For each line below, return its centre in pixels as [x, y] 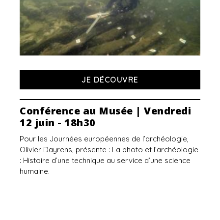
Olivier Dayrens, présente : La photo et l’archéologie [109, 150]
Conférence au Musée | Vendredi [105, 111]
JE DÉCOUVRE [110, 80]
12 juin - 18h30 [58, 123]
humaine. [35, 171]
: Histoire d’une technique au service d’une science [105, 161]
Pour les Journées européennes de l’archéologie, [104, 139]
